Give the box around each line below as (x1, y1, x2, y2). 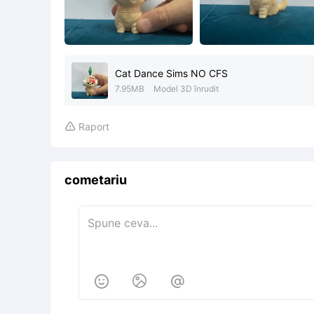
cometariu (64, 172, 127, 187)
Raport (78, 120, 109, 132)
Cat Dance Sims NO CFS (115, 67, 228, 79)
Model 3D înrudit (153, 83, 219, 94)
